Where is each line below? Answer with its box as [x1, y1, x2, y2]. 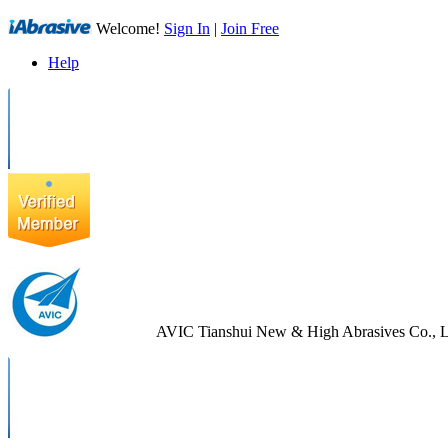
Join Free [221, 20, 279, 37]
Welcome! [92, 20, 164, 37]
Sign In [164, 20, 210, 37]
